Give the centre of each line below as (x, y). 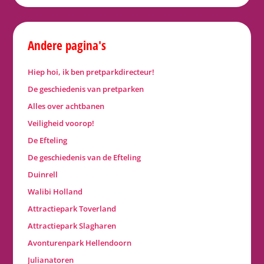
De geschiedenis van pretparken (86, 89)
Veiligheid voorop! (61, 123)
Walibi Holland (55, 192)
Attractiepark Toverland (72, 209)
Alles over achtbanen (66, 106)
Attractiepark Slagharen (72, 226)
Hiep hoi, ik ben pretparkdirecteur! (91, 72)
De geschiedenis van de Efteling (85, 158)
